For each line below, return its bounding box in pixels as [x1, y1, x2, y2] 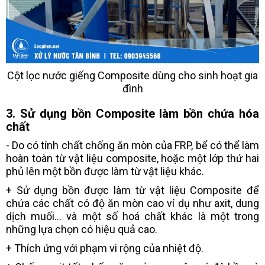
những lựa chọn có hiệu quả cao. [6, 223, 157, 236]
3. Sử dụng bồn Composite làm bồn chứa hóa [6, 106, 259, 121]
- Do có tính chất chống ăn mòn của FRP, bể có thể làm [6, 139, 259, 152]
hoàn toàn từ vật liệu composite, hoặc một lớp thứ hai [6, 152, 259, 165]
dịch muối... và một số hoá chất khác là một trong [6, 210, 259, 223]
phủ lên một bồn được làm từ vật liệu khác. [6, 165, 204, 178]
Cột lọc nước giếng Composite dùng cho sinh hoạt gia [7, 69, 258, 82]
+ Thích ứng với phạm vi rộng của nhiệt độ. [6, 242, 203, 255]
